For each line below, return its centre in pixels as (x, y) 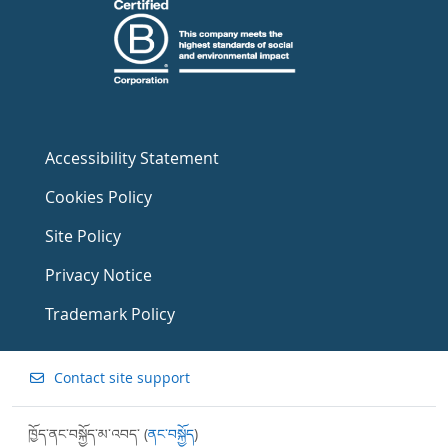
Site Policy (83, 236)
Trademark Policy (110, 314)
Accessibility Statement (132, 158)
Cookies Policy (98, 197)
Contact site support (121, 377)
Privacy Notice (98, 275)
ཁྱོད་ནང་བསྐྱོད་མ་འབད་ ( (88, 433)
